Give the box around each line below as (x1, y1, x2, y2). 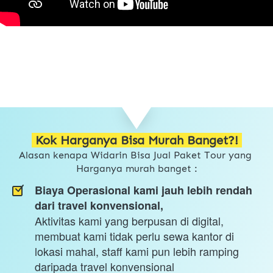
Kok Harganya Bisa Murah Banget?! (35, 133, 242, 148)
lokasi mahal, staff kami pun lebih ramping (35, 243, 239, 260)
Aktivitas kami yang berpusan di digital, (35, 213, 224, 229)
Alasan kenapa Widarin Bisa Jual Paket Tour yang (19, 149, 252, 161)
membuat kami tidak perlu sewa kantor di (35, 228, 234, 244)
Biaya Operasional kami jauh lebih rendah (35, 182, 252, 199)
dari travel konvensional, (35, 197, 163, 214)
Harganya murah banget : (76, 163, 197, 175)
